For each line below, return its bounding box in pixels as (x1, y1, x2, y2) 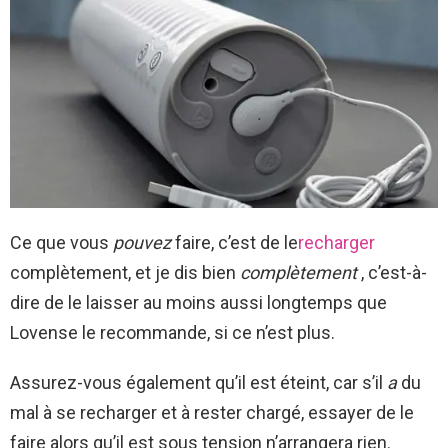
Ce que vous (10, 231, 113, 253)
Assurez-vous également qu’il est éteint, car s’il (10, 371, 387, 393)
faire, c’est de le (171, 231, 298, 253)
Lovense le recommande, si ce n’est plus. (10, 321, 335, 343)
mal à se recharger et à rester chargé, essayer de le (10, 401, 414, 423)
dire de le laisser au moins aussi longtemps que (10, 291, 387, 313)
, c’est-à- (361, 261, 427, 283)
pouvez (113, 231, 171, 253)
